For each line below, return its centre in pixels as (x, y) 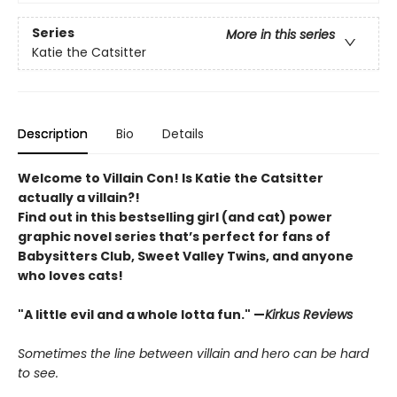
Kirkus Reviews (309, 315)
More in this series (280, 35)
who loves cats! (70, 276)
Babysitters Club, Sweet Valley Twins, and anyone (186, 256)
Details (183, 134)
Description (53, 134)
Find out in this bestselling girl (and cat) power (175, 217)
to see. (38, 373)
